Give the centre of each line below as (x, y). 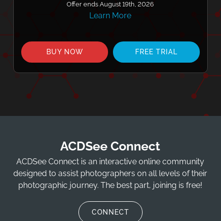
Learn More (110, 16)
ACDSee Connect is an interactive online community (110, 161)
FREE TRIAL (156, 52)
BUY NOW (65, 52)
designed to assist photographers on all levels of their (110, 173)
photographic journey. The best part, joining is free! (110, 185)
